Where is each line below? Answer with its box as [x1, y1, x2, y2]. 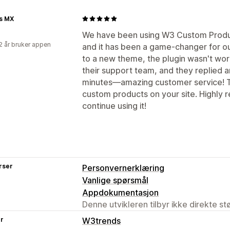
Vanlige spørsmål [82, 175, 148, 185]
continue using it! [82, 100, 146, 111]
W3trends [82, 215, 121, 226]
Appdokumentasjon [82, 187, 159, 198]
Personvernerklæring [82, 162, 164, 173]
